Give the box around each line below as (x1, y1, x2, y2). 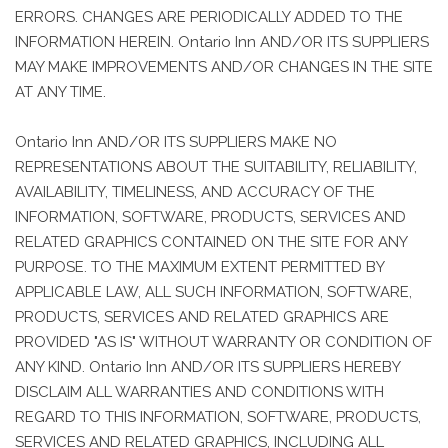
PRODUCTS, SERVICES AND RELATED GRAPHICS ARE (15, 307, 389, 326)
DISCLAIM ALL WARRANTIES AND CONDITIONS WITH (15, 382, 384, 401)
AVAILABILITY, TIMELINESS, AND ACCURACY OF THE (15, 182, 375, 201)
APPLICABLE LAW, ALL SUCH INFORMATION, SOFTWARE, (15, 282, 412, 301)
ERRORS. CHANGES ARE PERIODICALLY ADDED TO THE (15, 7, 403, 26)
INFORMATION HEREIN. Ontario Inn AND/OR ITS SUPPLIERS (15, 32, 429, 51)
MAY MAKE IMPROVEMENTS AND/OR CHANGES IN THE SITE (15, 57, 433, 76)
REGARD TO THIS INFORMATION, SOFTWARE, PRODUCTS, (15, 407, 421, 426)
